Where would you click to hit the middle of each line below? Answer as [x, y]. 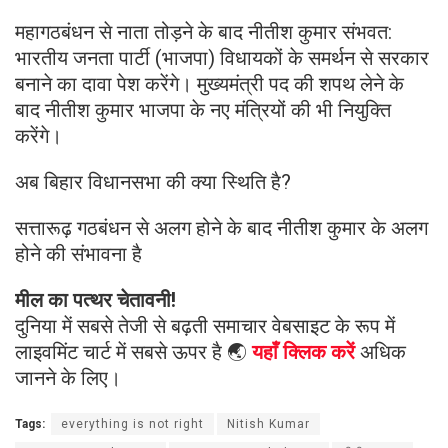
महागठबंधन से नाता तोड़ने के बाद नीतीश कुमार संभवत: [203, 32]
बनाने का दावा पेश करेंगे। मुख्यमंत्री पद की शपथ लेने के [209, 84]
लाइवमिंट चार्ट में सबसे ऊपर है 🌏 [133, 352]
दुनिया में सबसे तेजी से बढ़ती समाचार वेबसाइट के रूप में [205, 326]
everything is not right [132, 424]
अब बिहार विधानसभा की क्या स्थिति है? [153, 182]
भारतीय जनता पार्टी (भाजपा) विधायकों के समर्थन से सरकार [222, 58]
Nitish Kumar [268, 424]
